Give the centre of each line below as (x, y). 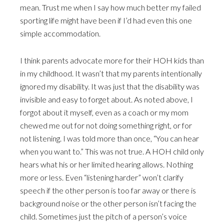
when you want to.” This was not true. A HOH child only (112, 151)
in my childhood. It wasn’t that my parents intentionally (111, 73)
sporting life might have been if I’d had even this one (106, 20)
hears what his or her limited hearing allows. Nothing (106, 164)
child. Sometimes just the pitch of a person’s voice (103, 216)
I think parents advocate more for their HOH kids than (112, 60)
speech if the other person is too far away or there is (108, 190)
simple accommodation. (60, 33)
